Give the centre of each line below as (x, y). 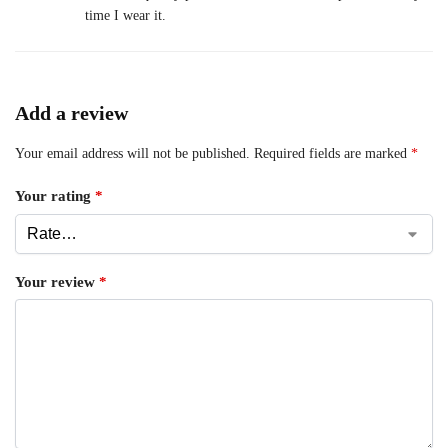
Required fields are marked (332, 153)
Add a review (71, 112)
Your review (57, 281)
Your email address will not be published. (132, 153)
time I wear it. (125, 15)
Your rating (55, 196)
